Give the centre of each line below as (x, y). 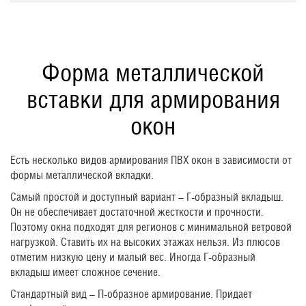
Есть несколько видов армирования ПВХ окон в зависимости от (151, 160)
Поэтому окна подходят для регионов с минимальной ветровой (151, 227)
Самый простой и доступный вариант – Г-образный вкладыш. (147, 197)
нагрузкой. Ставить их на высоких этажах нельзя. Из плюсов (145, 242)
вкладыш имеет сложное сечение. (85, 272)
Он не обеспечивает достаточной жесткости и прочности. (137, 212)
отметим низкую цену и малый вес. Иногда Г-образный (133, 257)
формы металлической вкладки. (82, 175)
